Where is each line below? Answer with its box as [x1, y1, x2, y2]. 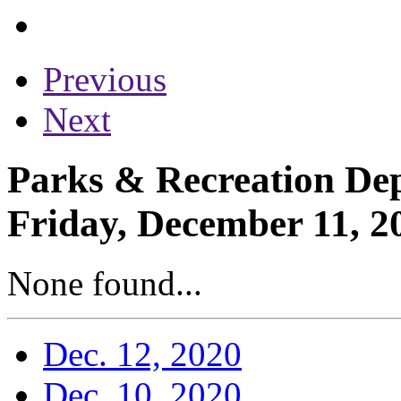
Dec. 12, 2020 [43, 334, 242, 373]
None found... [7, 263, 202, 303]
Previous [43, 59, 166, 98]
